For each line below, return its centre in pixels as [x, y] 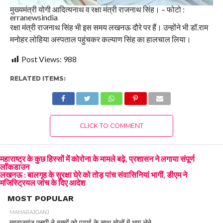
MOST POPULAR [41, 199]
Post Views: [41, 59]
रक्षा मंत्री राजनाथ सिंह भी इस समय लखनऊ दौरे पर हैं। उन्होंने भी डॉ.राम [109, 27]
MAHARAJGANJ [29, 213]
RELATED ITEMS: [38, 79]
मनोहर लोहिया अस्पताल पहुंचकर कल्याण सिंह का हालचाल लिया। [100, 39]
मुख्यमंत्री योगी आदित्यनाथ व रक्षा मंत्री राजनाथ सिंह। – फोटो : [97, 9]
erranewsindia [34, 17]
